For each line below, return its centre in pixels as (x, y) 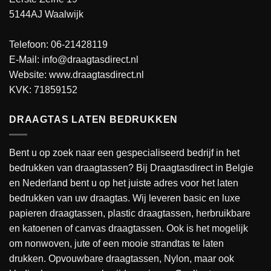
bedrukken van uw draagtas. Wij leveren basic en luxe (125, 198)
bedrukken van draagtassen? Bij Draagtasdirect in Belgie (131, 168)
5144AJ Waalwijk (46, 14)
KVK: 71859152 (43, 90)
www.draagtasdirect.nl (96, 74)
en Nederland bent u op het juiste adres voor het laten (124, 183)
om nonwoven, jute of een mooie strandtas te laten (116, 243)
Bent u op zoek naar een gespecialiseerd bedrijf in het (124, 152)
